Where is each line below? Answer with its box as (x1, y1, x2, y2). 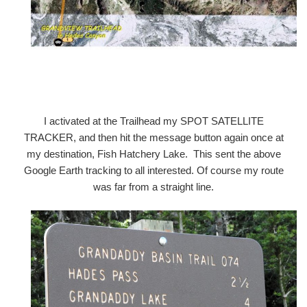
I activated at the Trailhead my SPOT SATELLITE (43, 114, 264, 127)
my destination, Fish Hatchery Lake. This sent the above (26, 147, 281, 160)
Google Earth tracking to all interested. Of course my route (23, 164, 284, 176)
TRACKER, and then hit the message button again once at (23, 131, 284, 143)
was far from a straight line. (93, 180, 214, 193)
